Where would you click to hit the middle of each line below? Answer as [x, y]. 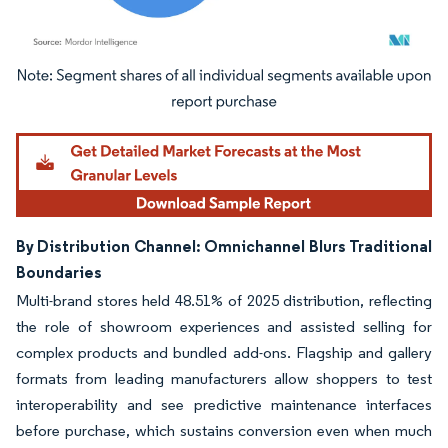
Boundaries [59, 271]
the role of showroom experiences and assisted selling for [224, 326]
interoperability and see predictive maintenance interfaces [224, 404]
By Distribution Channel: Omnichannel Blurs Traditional [224, 245]
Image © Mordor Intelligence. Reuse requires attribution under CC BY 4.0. [212, 79]
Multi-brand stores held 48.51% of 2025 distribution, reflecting [224, 300]
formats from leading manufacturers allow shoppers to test [224, 378]
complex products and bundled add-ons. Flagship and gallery [224, 352]
